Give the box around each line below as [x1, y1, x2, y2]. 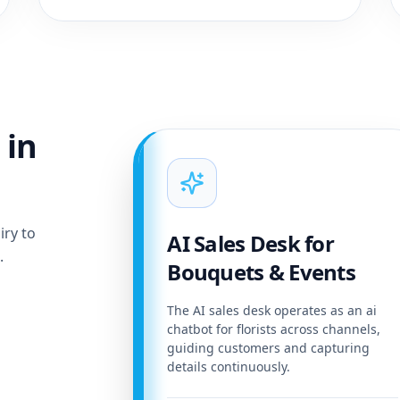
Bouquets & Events [167, 257, 356, 287]
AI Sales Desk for [167, 229, 335, 259]
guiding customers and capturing [167, 339, 371, 357]
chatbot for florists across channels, [167, 321, 381, 338]
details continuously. [167, 358, 291, 376]
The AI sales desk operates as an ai [167, 302, 378, 320]
